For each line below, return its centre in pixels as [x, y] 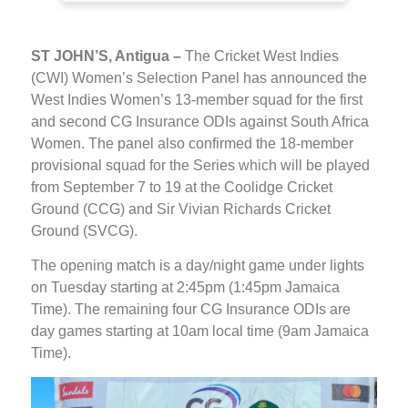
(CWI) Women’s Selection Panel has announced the [199, 77]
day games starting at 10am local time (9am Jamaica [200, 331]
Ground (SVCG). [84, 230]
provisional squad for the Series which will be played [200, 165]
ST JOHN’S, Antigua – [106, 56]
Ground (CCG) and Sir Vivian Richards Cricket [181, 209]
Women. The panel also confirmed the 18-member [192, 143]
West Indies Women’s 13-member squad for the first [197, 99]
